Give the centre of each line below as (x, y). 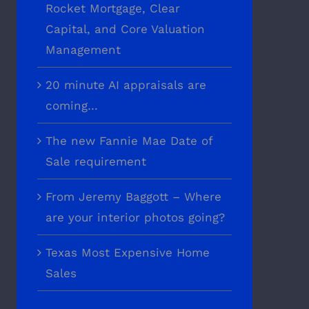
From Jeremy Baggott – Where (133, 197)
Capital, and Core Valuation (125, 29)
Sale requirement (96, 162)
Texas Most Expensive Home (127, 253)
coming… (71, 106)
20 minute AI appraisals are (126, 85)
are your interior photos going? (135, 218)
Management (83, 50)
